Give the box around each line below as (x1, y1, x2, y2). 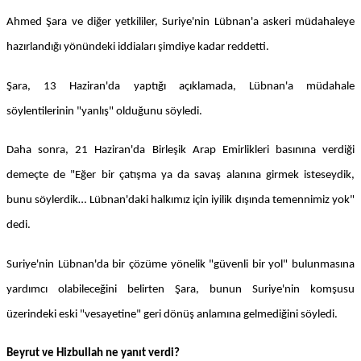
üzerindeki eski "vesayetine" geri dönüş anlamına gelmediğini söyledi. (6, 308, 338, 321)
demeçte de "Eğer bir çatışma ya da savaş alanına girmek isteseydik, (6, 169, 355, 182)
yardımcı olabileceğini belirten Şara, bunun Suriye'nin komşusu (6, 283, 355, 296)
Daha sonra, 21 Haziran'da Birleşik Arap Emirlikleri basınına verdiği (6, 144, 355, 157)
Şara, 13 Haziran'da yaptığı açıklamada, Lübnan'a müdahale (6, 80, 355, 93)
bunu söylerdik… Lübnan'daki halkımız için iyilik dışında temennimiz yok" (6, 194, 355, 207)
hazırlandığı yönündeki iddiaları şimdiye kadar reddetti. (6, 40, 269, 53)
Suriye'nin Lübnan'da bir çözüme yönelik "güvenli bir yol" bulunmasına (6, 258, 355, 271)
